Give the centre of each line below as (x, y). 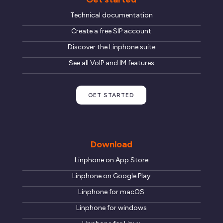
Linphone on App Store (111, 160)
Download (111, 144)
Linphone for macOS (111, 192)
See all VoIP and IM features (111, 63)
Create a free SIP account (111, 31)
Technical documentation (111, 15)
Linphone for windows (111, 208)
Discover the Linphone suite (111, 47)
